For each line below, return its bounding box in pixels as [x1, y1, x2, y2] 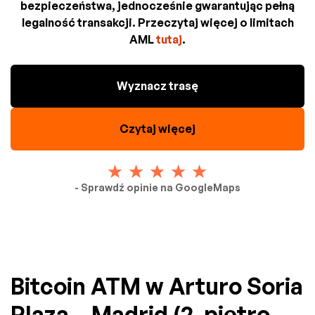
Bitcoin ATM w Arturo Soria [11, 271, 303, 300]
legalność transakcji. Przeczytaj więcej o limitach [21, 15, 294, 30]
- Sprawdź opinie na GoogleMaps [75, 181, 240, 193]
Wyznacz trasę [117, 78, 198, 93]
